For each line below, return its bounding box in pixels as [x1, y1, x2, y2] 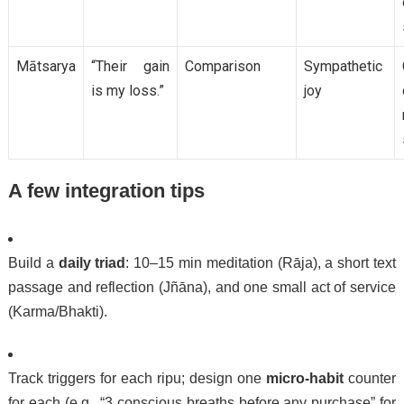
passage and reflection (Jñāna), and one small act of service [7, 280, 397, 296]
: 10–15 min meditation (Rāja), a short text [125, 255, 397, 271]
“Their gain [90, 58, 170, 76]
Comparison [184, 58, 261, 76]
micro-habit [266, 371, 344, 387]
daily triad [58, 255, 126, 271]
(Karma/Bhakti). [7, 304, 107, 320]
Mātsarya [15, 58, 76, 76]
